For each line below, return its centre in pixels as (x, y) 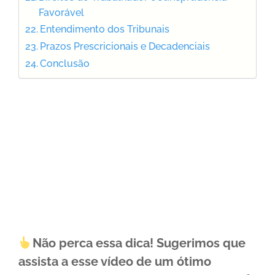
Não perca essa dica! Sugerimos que (139, 243)
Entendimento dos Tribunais (105, 29)
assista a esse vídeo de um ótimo (115, 261)
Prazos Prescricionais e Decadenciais (125, 46)
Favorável (62, 12)
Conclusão (65, 63)
